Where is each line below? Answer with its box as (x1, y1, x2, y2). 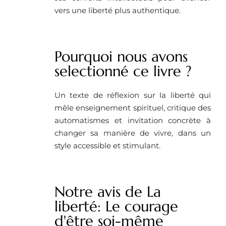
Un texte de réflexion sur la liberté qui (54, 90, 211, 100)
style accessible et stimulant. (54, 141, 160, 151)
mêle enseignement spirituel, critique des (54, 103, 211, 113)
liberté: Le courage (54, 197, 178, 216)
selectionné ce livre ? (54, 62, 192, 81)
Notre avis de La (54, 183, 161, 201)
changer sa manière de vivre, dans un (54, 128, 211, 138)
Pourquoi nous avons (54, 47, 188, 66)
